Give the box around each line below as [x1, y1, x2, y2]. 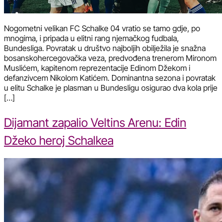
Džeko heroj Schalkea [4, 133, 113, 148]
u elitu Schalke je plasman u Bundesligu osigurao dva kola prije [4, 83, 218, 93]
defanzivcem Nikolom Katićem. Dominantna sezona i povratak [4, 73, 216, 83]
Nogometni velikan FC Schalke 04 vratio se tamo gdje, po [4, 23, 200, 34]
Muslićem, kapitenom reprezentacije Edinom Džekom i [4, 63, 190, 73]
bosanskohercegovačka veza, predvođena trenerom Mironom [4, 53, 217, 63]
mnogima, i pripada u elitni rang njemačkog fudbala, [4, 33, 179, 44]
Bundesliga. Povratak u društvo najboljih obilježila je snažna [4, 43, 206, 54]
